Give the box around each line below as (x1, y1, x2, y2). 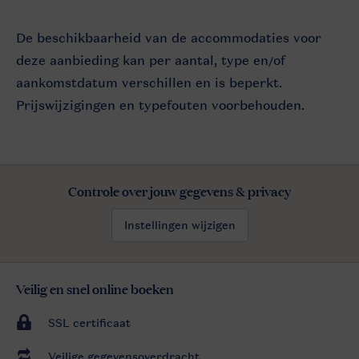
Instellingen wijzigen (123, 216, 236, 232)
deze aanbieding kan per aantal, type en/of (16, 51, 285, 68)
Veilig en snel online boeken (16, 278, 174, 297)
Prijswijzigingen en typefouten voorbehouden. (16, 96, 305, 113)
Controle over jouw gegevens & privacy (68, 180, 291, 200)
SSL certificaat (48, 314, 131, 330)
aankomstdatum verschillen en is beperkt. (16, 74, 282, 91)
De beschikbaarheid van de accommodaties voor (16, 29, 321, 46)
